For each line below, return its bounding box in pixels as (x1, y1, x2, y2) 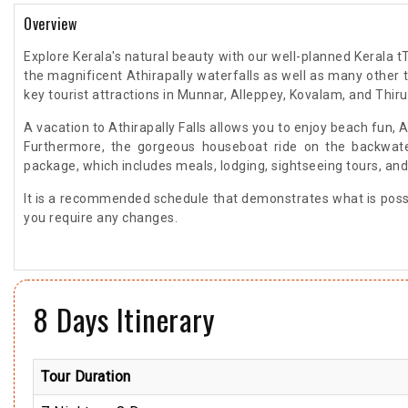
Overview (24, 13, 76, 35)
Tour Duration (41, 368, 131, 385)
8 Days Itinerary (33, 297, 214, 342)
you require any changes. (24, 210, 178, 225)
